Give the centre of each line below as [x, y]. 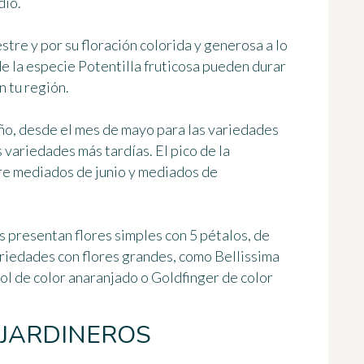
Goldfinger [185, 277]
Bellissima [247, 256]
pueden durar [243, 66]
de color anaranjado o [82, 277]
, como [194, 256]
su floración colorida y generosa [164, 45]
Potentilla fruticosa [139, 66]
